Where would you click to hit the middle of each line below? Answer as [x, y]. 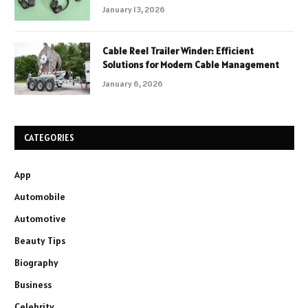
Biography [36, 263]
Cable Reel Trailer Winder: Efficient [178, 51]
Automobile [40, 197]
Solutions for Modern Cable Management [191, 65]
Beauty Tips [40, 241]
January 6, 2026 [133, 84]
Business [33, 285]
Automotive [40, 219]
